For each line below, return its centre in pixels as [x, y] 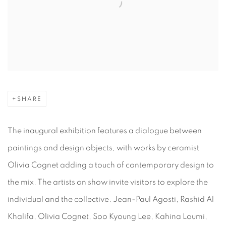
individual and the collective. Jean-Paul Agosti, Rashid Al [111, 199]
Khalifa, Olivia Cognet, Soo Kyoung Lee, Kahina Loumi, [107, 216]
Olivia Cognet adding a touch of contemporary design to [111, 165]
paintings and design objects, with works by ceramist [103, 148]
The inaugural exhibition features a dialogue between [105, 130]
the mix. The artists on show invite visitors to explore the [108, 182]
